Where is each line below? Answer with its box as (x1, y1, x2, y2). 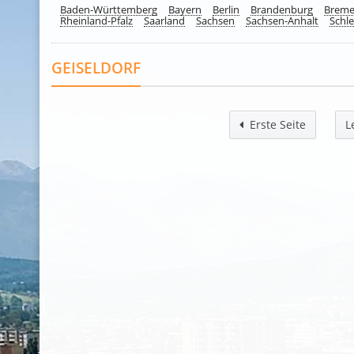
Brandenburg (250, 2, 313, 17)
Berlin (213, 2, 239, 17)
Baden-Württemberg (60, 2, 157, 17)
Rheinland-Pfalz (60, 13, 133, 28)
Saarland (144, 13, 185, 28)
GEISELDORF (51, 57, 141, 78)
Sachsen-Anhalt (246, 13, 318, 28)
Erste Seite (250, 117, 306, 132)
